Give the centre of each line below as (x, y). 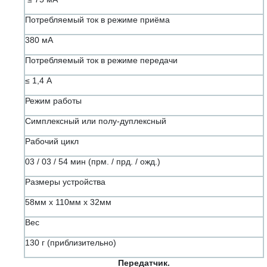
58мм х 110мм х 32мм (68, 202)
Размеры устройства (65, 182)
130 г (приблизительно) (71, 243)
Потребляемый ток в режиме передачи (101, 60)
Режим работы (53, 101)
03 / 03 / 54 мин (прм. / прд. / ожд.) (93, 162)
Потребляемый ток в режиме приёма (97, 20)
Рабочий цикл (52, 142)
